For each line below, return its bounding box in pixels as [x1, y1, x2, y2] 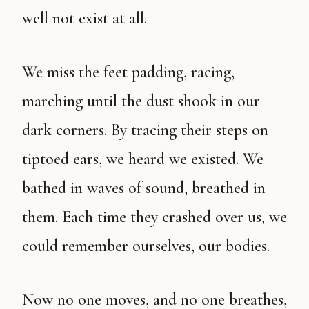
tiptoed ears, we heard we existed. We [22, 149, 263, 169]
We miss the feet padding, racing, [22, 62, 36, 82]
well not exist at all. [22, 8, 147, 28]
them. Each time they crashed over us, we [22, 207, 287, 227]
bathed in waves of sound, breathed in [22, 178, 266, 198]
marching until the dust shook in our [22, 91, 260, 111]
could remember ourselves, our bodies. [22, 236, 270, 256]
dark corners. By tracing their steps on [22, 120, 268, 140]
